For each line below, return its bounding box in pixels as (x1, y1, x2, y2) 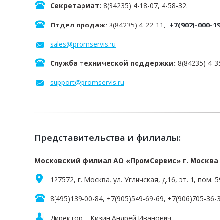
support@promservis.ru (50, 78, 124, 87)
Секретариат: (50, 1, 101, 10)
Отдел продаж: (50, 20, 107, 29)
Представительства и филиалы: (34, 132, 181, 143)
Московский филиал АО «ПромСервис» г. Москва (34, 156, 218, 165)
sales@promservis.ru (50, 39, 116, 49)
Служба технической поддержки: (50, 58, 176, 68)
